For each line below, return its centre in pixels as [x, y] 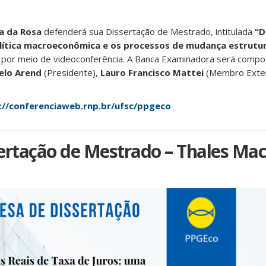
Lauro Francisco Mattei [152, 72]
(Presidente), [71, 72]
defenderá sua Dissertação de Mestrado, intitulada [148, 31]
